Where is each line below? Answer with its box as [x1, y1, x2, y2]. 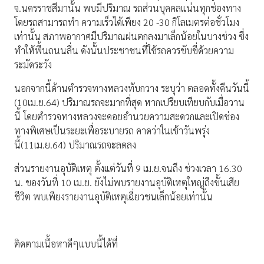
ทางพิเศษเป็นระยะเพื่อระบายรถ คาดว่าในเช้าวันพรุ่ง [14, 124, 210, 137]
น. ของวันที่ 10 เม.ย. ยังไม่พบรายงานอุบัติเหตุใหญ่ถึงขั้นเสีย [14, 176, 239, 189]
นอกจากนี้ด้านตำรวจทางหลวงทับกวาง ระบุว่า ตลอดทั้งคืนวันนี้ [14, 82, 249, 95]
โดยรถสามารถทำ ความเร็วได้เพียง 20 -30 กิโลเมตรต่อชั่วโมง [14, 16, 239, 29]
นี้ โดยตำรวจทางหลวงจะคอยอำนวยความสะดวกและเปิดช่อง [14, 110, 239, 123]
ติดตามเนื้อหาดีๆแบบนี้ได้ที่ [14, 237, 118, 250]
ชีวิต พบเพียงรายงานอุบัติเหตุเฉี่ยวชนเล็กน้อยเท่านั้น [14, 190, 213, 203]
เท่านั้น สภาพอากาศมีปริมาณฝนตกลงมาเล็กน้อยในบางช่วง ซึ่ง [14, 30, 249, 43]
